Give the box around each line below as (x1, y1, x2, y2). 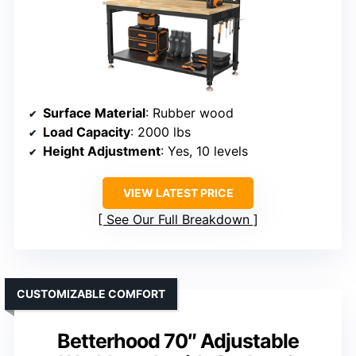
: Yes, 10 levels (161, 143, 248, 160)
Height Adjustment (43, 143, 161, 160)
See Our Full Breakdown (106, 211, 250, 228)
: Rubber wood (145, 105, 234, 122)
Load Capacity (43, 124, 130, 141)
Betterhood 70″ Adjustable (57, 329, 299, 354)
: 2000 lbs (130, 124, 191, 141)
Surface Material (43, 105, 145, 122)
